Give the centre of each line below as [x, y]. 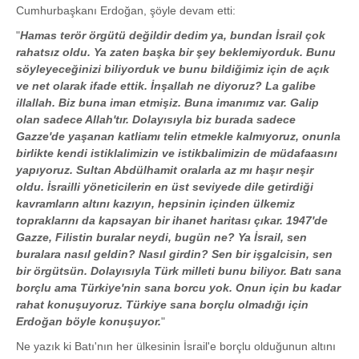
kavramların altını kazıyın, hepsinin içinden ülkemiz [155, 204]
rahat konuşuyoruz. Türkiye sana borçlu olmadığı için [162, 305]
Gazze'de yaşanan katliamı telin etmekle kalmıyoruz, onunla [178, 137]
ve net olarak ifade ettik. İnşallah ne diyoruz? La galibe [166, 86]
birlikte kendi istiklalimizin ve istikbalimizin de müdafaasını [177, 153]
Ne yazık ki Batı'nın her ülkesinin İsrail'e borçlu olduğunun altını [176, 347]
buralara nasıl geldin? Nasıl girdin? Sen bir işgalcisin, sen [174, 254]
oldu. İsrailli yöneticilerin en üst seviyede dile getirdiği [165, 187]
